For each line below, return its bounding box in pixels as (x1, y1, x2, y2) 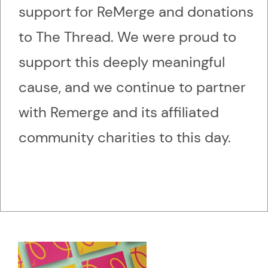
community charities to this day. (19, 128, 234, 147)
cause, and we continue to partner (19, 78, 246, 97)
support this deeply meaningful (19, 53, 225, 72)
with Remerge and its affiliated (19, 103, 219, 122)
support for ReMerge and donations (19, 2, 254, 22)
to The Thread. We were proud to (19, 28, 236, 47)
